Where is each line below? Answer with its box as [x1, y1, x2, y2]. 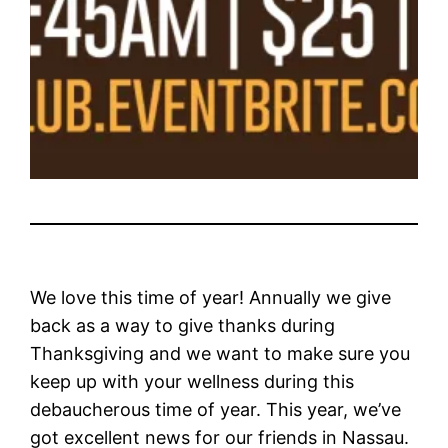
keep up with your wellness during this [30, 370, 355, 392]
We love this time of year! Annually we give [30, 286, 392, 308]
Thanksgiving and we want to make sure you [30, 342, 411, 364]
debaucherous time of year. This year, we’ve [30, 398, 402, 420]
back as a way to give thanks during [30, 314, 336, 336]
